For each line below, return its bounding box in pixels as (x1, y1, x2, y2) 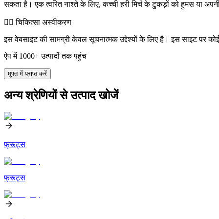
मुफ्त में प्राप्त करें (8, 69, 47, 77)
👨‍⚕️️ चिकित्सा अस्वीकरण (4, 18, 71, 26)
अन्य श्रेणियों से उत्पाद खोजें (4, 88, 118, 102)
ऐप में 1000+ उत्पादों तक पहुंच (4, 51, 87, 60)
